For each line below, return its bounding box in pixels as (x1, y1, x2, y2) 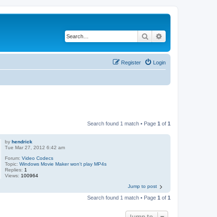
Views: (5, 173, 21, 178)
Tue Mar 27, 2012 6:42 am (5, 145, 65, 150)
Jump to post (128, 184, 157, 189)
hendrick (12, 139, 33, 144)
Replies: (5, 167, 25, 172)
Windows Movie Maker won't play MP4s (19, 161, 107, 167)
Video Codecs (22, 155, 54, 161)
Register (121, 59, 141, 65)
